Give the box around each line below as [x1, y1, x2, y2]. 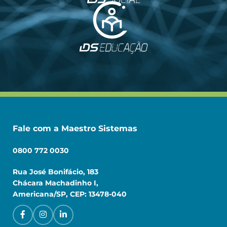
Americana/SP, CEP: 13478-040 [13, 189, 127, 199]
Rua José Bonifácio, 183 [13, 167, 98, 176]
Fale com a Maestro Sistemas [13, 123, 137, 133]
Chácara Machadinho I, [13, 178, 98, 187]
